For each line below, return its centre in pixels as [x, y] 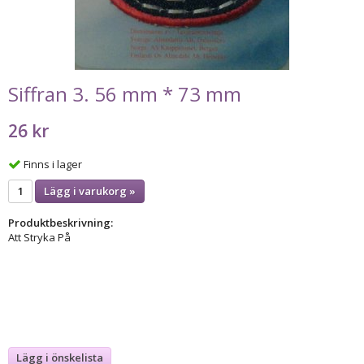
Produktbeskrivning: [61, 222]
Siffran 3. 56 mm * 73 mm [125, 94]
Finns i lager [53, 164]
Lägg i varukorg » [90, 191]
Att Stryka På [39, 237]
